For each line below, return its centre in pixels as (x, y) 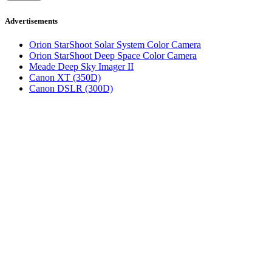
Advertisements (31, 21)
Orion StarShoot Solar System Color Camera (115, 44)
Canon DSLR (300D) (71, 88)
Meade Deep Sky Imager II (81, 66)
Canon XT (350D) (65, 77)
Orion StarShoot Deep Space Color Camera (113, 55)
